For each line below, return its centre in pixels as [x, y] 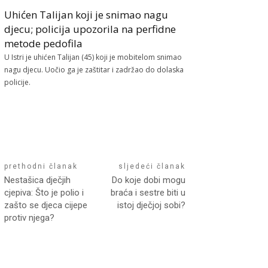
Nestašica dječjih [38, 180]
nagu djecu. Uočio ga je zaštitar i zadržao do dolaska [94, 69]
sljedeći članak [152, 166]
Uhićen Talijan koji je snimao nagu [86, 14]
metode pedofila [44, 43]
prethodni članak [41, 166]
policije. [18, 82]
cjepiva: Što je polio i [44, 192]
